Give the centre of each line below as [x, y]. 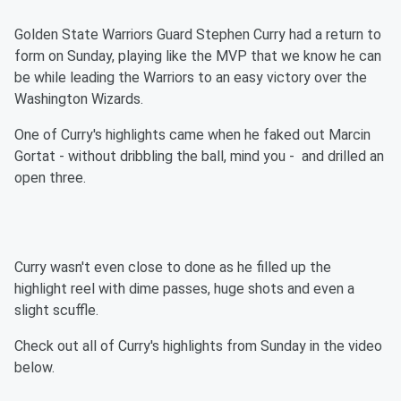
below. [34, 367]
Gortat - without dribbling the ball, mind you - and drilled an [199, 156]
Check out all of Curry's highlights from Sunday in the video [198, 346]
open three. [50, 178]
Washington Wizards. [79, 99]
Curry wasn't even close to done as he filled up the [173, 267]
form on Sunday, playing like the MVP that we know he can [198, 56]
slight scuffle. [58, 310]
